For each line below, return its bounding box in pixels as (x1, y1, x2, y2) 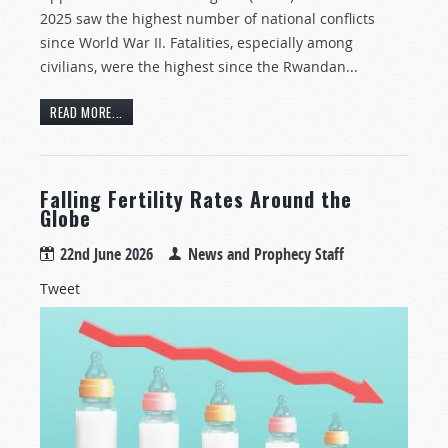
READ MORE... (50, 102, 123, 123)
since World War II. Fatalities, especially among (40, 33, 353, 53)
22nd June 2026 (60, 243, 153, 266)
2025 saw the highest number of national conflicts (40, 9, 375, 29)
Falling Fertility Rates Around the (40, 184, 352, 215)
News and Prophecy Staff (188, 243, 344, 266)
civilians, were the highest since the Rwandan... (40, 57, 358, 77)
